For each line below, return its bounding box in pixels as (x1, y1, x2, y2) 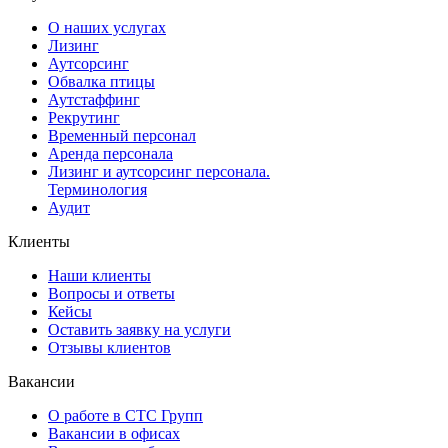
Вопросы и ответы (48, 284, 175, 302)
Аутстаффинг (48, 90, 140, 108)
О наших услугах (48, 18, 166, 36)
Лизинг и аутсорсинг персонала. (48, 162, 270, 180)
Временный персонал (48, 126, 196, 144)
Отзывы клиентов (48, 338, 171, 356)
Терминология (48, 180, 147, 198)
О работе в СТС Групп (48, 406, 203, 424)
